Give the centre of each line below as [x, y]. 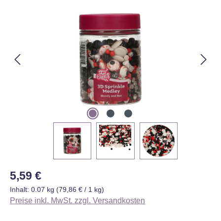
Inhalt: [20, 189]
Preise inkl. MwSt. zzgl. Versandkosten [77, 200]
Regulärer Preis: [38, 172]
